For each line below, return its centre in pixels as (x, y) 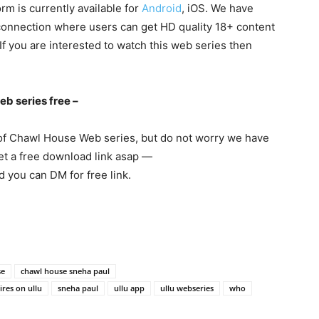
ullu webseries (187, 288)
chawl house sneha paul (65, 271)
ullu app (129, 288)
